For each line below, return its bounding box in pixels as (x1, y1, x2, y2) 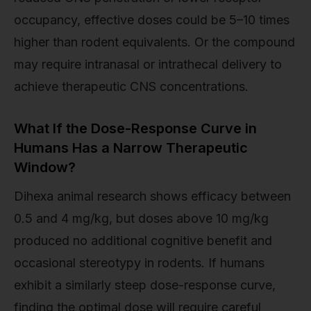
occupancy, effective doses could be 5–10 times (14, 12, 289, 27)
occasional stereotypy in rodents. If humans (14, 255, 264, 270)
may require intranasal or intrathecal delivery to (14, 56, 282, 72)
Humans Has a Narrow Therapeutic (14, 139, 248, 156)
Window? (14, 158, 76, 176)
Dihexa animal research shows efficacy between (14, 188, 291, 203)
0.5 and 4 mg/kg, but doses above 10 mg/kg (14, 210, 269, 226)
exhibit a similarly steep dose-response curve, (14, 277, 276, 292)
